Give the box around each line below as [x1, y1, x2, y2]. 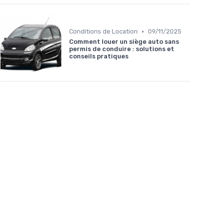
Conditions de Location [69, 28, 138, 36]
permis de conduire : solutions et [69, 45, 174, 53]
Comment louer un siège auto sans [69, 38, 179, 46]
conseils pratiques [69, 53, 128, 60]
